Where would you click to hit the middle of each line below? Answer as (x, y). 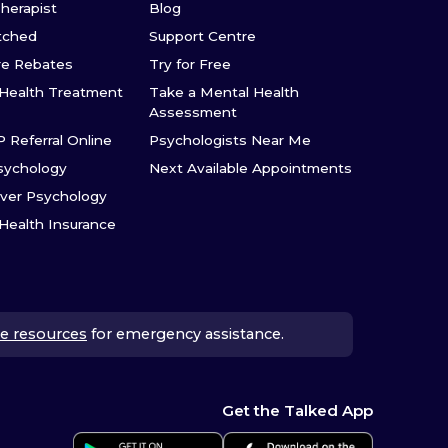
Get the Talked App (297, 411)
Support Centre (203, 36)
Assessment (193, 112)
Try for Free (190, 64)
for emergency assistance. (187, 333)
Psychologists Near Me (230, 140)
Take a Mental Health (224, 92)
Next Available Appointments (251, 168)
